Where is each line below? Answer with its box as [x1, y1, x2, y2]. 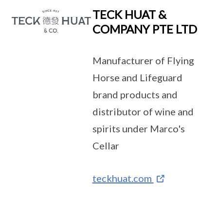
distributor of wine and [92, 106, 194, 117]
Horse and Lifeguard [92, 72, 182, 83]
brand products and [92, 89, 178, 100]
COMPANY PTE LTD [92, 22, 197, 36]
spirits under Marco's [92, 123, 185, 134]
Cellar [92, 140, 119, 151]
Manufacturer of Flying [92, 54, 194, 66]
